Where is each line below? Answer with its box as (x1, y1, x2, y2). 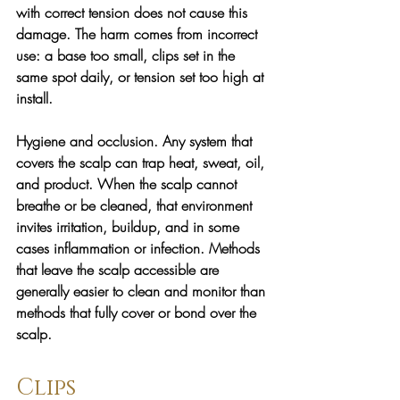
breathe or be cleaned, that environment (16, 195, 256, 215)
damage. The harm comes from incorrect (16, 23, 262, 44)
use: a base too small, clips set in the (16, 45, 239, 65)
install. (16, 87, 53, 108)
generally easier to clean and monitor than (16, 280, 270, 301)
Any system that (162, 130, 256, 151)
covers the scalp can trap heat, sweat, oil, (16, 152, 269, 172)
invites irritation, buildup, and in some (16, 216, 244, 237)
